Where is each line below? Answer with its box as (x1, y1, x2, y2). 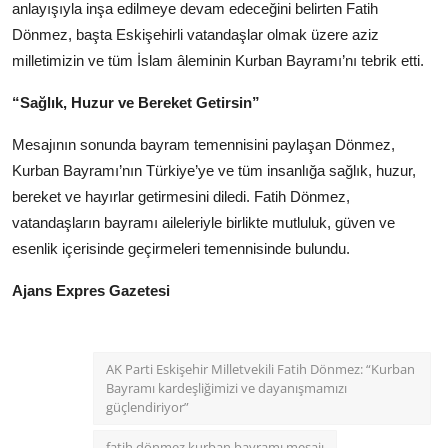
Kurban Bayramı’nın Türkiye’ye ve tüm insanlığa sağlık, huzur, (12, 161, 416, 179)
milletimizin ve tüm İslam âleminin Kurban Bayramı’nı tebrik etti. (12, 51, 424, 69)
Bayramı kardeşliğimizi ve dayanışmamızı (106, 378, 347, 397)
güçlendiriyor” (106, 397, 189, 416)
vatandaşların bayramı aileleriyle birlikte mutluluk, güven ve (12, 213, 395, 231)
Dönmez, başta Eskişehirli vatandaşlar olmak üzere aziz (12, 25, 379, 43)
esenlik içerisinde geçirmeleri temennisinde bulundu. (12, 239, 350, 257)
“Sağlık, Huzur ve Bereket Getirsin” (12, 93, 260, 111)
